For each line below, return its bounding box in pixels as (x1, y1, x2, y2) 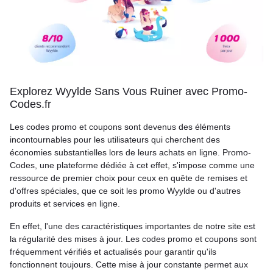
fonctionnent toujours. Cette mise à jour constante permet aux (10, 260, 248, 270)
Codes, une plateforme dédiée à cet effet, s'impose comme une (10, 160, 255, 171)
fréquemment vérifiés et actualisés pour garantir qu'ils (10, 247, 216, 257)
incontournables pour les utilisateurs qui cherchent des (10, 135, 220, 145)
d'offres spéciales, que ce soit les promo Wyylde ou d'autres (10, 186, 241, 196)
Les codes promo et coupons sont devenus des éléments (10, 122, 230, 132)
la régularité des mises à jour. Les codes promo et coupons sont (10, 234, 257, 244)
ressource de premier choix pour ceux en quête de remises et (10, 173, 247, 183)
